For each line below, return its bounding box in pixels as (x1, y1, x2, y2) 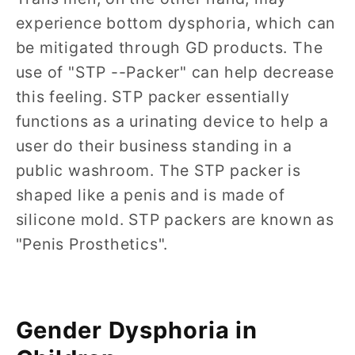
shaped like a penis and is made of (15, 185, 286, 205)
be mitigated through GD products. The (15, 38, 323, 58)
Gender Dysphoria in (15, 315, 258, 344)
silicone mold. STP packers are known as (15, 210, 334, 230)
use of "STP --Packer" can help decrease (15, 63, 334, 82)
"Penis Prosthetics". (15, 235, 169, 254)
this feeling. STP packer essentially (15, 87, 290, 107)
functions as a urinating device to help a (15, 112, 329, 132)
